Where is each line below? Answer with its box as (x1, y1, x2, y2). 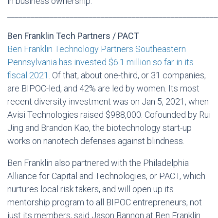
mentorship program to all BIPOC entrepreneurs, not (7, 197, 202, 207)
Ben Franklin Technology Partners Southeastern (7, 44, 186, 54)
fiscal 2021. (7, 70, 50, 80)
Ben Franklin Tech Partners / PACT (7, 31, 139, 41)
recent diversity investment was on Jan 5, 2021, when (7, 96, 209, 107)
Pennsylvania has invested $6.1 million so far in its (7, 57, 194, 67)
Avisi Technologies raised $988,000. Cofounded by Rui (7, 109, 211, 120)
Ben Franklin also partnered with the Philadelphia (7, 158, 189, 168)
